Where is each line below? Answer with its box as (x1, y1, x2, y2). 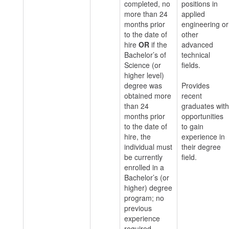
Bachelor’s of (124, 50, 166, 60)
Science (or (124, 60, 161, 70)
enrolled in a (124, 162, 164, 172)
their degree (181, 142, 221, 152)
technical (181, 50, 210, 60)
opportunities (181, 111, 223, 121)
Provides (181, 80, 210, 90)
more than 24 (124, 9, 168, 19)
